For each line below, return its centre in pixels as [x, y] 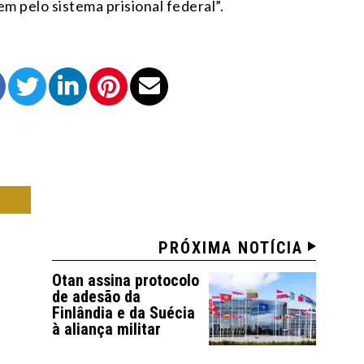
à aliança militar [107, 329]
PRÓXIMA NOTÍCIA [231, 247]
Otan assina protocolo [126, 280]
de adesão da [97, 296]
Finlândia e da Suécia [124, 312]
